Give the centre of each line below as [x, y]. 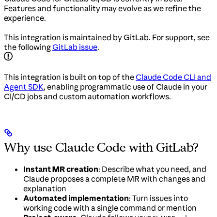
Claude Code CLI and [173, 77]
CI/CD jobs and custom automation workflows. [87, 97]
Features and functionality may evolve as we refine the [102, 8]
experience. [25, 18]
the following [28, 47]
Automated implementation [76, 198]
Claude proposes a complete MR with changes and [114, 179]
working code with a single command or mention [110, 208]
